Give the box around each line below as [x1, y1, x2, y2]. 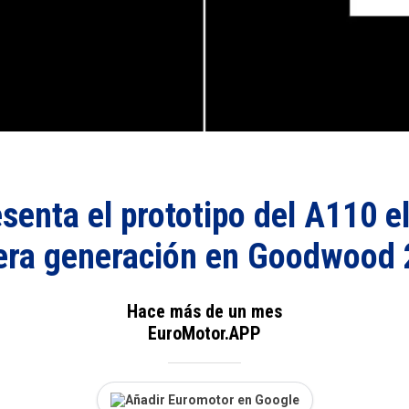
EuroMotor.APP [148, 321, 261, 344]
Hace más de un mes [127, 299, 282, 322]
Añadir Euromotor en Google [124, 392, 299, 407]
